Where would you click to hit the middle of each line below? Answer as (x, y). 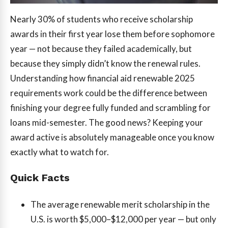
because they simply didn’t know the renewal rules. (105, 63)
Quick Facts (40, 178)
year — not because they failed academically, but (101, 48)
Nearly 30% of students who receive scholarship (102, 19)
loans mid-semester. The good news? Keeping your (107, 122)
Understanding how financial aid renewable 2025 (103, 78)
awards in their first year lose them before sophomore (112, 34)
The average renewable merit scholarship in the (120, 204)
